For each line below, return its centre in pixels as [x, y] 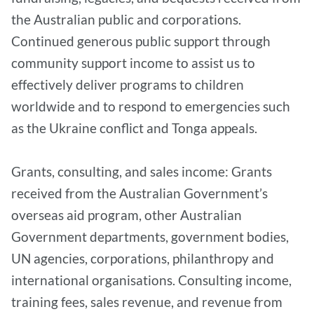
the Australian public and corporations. [126, 19]
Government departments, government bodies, [150, 237]
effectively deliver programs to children [128, 84]
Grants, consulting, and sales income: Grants [142, 171]
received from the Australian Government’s [139, 193]
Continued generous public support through [141, 41]
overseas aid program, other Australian [127, 215]
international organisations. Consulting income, [151, 280]
